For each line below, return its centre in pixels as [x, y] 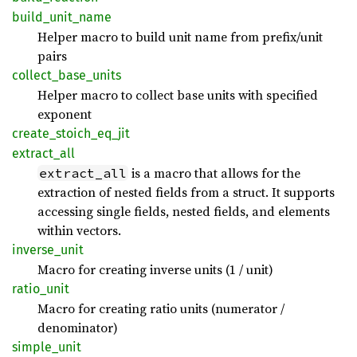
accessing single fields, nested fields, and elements [184, 211]
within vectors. [79, 230]
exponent [65, 114]
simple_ [35, 347]
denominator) [78, 327]
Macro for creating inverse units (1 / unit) [155, 269]
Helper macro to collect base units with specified [178, 94]
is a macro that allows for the [214, 173]
